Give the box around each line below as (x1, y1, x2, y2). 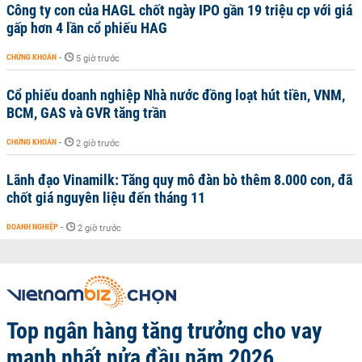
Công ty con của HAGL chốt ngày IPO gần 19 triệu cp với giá (6, 2, 352, 19)
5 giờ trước (76, 53, 120, 64)
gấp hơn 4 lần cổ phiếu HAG (6, 19, 167, 36)
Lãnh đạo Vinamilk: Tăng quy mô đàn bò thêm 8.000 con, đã (6, 171, 352, 188)
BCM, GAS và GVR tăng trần (6, 104, 166, 121)
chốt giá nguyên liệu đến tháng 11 (6, 189, 205, 206)
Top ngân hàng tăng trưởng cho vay (6, 318, 322, 344)
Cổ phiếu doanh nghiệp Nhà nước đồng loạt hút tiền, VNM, (6, 86, 345, 103)
